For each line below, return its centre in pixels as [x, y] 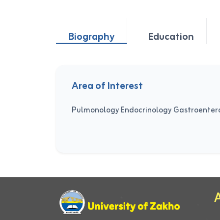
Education [171, 37]
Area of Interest [107, 86]
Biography [91, 37]
